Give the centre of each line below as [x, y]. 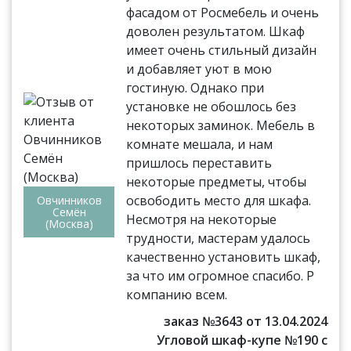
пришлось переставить [199, 163]
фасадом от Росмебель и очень [223, 12]
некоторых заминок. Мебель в [221, 125]
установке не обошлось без [212, 106]
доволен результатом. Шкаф [216, 31]
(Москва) [69, 223]
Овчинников [69, 200]
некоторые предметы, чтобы [217, 181]
